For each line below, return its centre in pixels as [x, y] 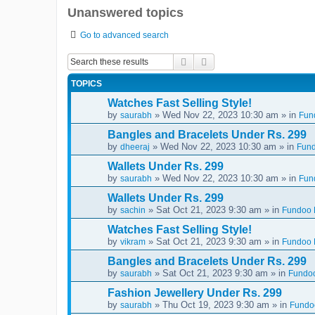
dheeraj [135, 147]
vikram [133, 242]
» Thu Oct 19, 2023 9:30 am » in [221, 304]
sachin [133, 210]
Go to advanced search [124, 35]
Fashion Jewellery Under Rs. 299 [195, 292]
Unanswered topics [126, 13]
